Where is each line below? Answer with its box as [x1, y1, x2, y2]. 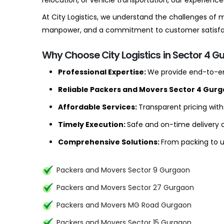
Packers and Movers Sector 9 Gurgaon [56, 165, 190, 175]
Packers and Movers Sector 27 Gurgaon [56, 182, 194, 192]
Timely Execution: [58, 119, 127, 129]
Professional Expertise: [58, 67, 147, 77]
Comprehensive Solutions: [58, 137, 161, 147]
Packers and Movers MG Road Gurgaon [56, 200, 191, 210]
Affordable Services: [58, 102, 138, 112]
